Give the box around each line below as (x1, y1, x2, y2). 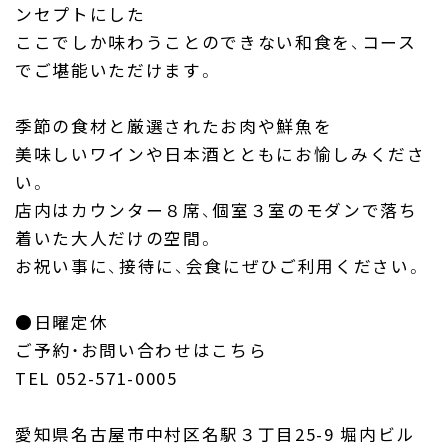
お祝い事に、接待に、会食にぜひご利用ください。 (14, 254, 424, 279)
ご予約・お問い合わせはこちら (14, 338, 268, 363)
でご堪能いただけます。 (14, 58, 216, 83)
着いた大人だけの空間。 (14, 226, 216, 251)
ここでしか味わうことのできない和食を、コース (14, 30, 417, 55)
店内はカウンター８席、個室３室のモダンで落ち (14, 198, 418, 223)
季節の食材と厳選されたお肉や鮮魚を (14, 114, 333, 139)
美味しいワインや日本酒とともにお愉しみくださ (14, 142, 426, 167)
